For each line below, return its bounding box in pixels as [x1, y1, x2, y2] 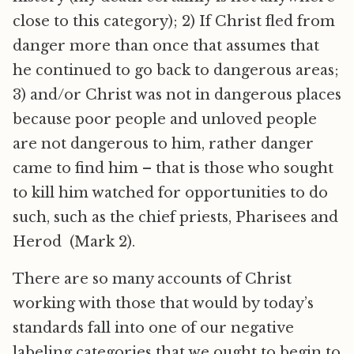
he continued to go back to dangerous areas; [13, 62, 339, 79]
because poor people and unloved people [13, 111, 317, 128]
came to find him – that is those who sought [13, 160, 333, 177]
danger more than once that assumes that [13, 37, 319, 55]
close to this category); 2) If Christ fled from [13, 13, 335, 30]
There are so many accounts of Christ [13, 270, 292, 288]
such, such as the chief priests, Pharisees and [13, 209, 338, 226]
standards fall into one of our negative [13, 319, 294, 337]
